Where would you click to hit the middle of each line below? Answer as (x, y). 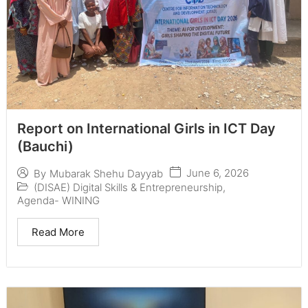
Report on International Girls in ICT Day (146, 129)
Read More (58, 232)
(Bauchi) (45, 147)
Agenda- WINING (58, 201)
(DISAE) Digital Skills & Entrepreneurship (128, 188)
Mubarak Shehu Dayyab (106, 173)
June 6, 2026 (218, 173)
